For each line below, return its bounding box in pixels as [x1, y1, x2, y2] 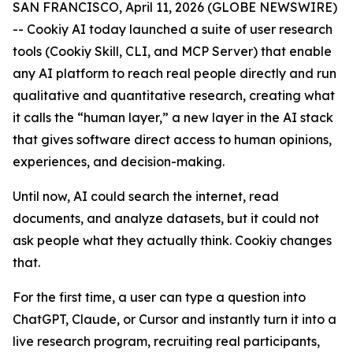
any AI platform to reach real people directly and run [13, 65, 336, 81]
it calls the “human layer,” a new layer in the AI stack [13, 110, 333, 125]
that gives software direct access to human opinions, [13, 132, 332, 147]
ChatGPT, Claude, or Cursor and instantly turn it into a [13, 311, 336, 327]
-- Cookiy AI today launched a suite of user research [13, 21, 333, 37]
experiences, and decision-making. [13, 154, 225, 169]
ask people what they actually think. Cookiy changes [13, 232, 332, 248]
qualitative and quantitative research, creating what [13, 87, 335, 103]
